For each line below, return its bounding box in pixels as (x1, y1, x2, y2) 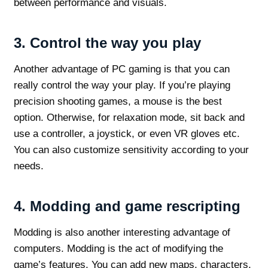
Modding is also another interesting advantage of (13, 227, 230, 239)
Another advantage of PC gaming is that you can (13, 63, 230, 75)
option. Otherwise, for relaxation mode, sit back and (13, 112, 245, 124)
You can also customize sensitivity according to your (13, 144, 249, 156)
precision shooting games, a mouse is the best (13, 96, 222, 108)
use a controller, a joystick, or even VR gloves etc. (13, 128, 240, 140)
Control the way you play (29, 35, 201, 51)
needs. (13, 160, 44, 172)
